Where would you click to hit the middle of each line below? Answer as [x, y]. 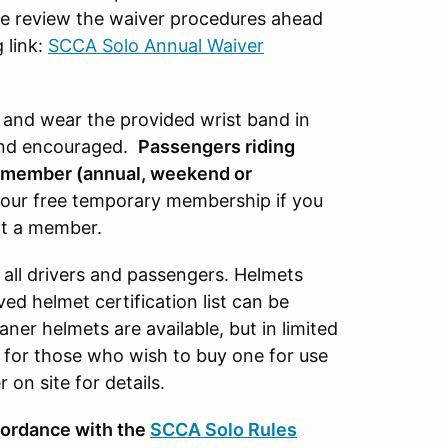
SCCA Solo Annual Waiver [156, 45]
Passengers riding [216, 146]
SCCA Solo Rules [223, 429]
